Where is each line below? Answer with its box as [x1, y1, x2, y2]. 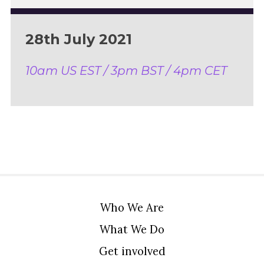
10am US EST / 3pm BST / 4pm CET [25, 64, 227, 78]
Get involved [98, 244, 166, 259]
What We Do [100, 222, 164, 237]
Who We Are [100, 200, 164, 215]
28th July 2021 [25, 31, 132, 48]
